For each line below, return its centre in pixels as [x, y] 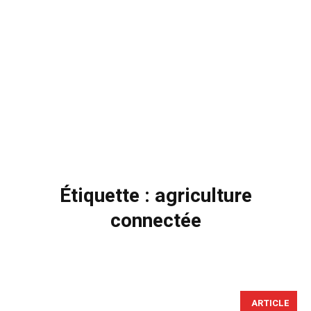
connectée [155, 221]
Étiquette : [107, 196]
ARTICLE [270, 303]
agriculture [203, 196]
